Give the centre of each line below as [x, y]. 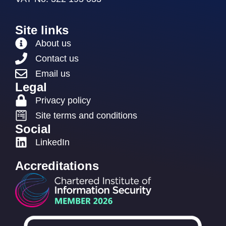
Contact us [57, 58]
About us [53, 43]
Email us [53, 73]
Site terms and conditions [86, 115]
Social [33, 129]
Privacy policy [63, 100]
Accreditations [57, 165]
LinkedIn [52, 142]
